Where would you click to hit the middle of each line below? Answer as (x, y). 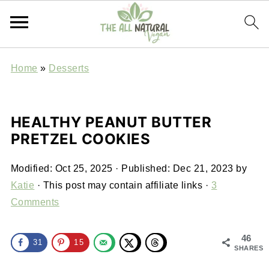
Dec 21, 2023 (203, 168)
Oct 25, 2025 (84, 168)
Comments (35, 202)
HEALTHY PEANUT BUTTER (111, 122)
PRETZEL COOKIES (80, 139)
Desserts (69, 68)
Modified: (33, 168)
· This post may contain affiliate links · (123, 185)
